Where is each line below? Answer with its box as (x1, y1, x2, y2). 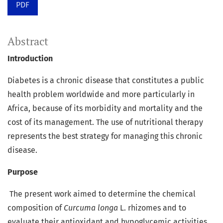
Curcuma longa (64, 203, 120, 213)
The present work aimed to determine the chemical (7, 189, 196, 199)
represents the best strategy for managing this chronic (7, 131, 203, 141)
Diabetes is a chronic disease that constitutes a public (7, 76, 204, 86)
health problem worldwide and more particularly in (7, 90, 195, 100)
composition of (7, 203, 64, 213)
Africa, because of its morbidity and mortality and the (7, 104, 203, 113)
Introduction (7, 54, 53, 64)
